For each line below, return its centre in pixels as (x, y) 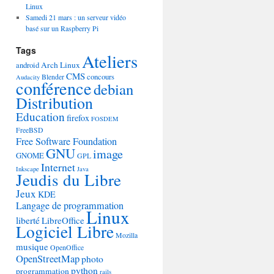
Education (40, 117)
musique (32, 246)
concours (101, 76)
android (28, 65)
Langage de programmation (70, 206)
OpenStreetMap (48, 258)
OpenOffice (67, 247)
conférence (54, 88)
